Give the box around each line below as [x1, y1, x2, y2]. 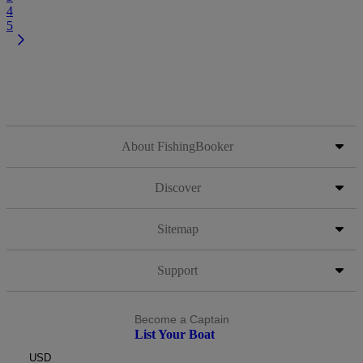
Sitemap [156, 222, 199, 236]
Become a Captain [134, 313, 229, 326]
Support [157, 263, 198, 277]
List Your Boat [134, 327, 215, 341]
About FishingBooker [122, 139, 233, 153]
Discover [154, 181, 201, 194]
